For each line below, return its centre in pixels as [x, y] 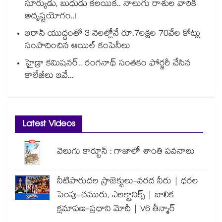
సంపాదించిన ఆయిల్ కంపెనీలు [78, 47]
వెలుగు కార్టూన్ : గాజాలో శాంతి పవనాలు [126, 153]
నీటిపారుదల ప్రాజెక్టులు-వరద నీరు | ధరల [128, 182]
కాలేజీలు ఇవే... [49, 77]
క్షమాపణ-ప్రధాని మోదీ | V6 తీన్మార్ [116, 210]
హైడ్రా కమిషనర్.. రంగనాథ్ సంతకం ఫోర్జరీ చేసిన [108, 64]
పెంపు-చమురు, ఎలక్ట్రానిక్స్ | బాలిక [115, 196]
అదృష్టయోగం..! [51, 17]
